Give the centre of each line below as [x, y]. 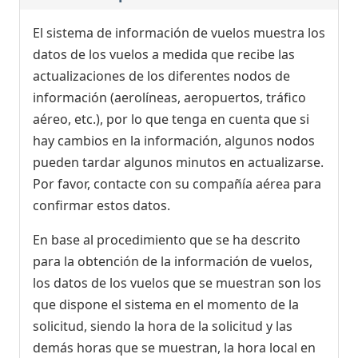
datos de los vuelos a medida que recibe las [164, 55]
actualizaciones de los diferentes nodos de [161, 76]
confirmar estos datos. [101, 206]
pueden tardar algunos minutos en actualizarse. [178, 163]
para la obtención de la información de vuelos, [173, 262]
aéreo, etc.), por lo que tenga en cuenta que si [171, 119]
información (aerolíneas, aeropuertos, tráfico [169, 98]
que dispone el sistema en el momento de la [166, 305]
